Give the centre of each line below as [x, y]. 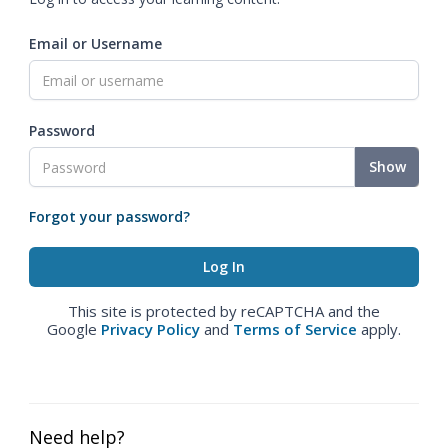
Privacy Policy [150, 329]
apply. [379, 329]
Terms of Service [295, 329]
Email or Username [95, 43]
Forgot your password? [109, 216]
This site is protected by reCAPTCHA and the [224, 311]
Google [74, 329]
